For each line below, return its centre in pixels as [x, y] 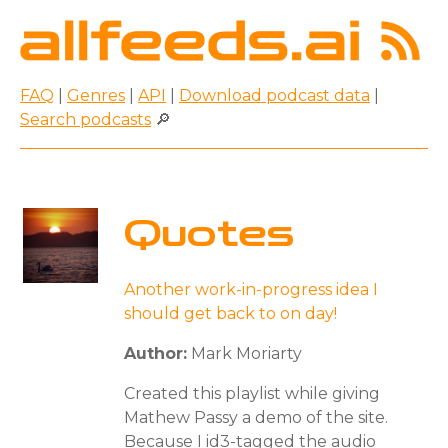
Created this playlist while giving [252, 393]
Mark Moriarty [244, 353]
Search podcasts [85, 119]
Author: [155, 353]
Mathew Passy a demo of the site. [256, 417]
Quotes [209, 234]
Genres [96, 95]
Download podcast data [274, 95]
